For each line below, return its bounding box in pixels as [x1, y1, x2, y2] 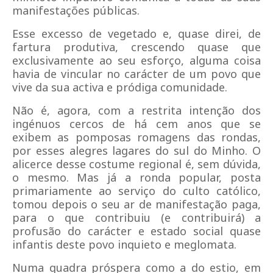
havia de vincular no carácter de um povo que [12, 66, 261, 81]
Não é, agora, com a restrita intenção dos [12, 103, 261, 118]
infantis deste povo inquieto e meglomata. [12, 237, 236, 252]
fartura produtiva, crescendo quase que [12, 40, 261, 54]
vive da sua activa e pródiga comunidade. [12, 80, 227, 94]
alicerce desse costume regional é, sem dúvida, [12, 157, 261, 171]
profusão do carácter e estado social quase [12, 224, 261, 238]
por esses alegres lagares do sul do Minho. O [12, 143, 261, 158]
